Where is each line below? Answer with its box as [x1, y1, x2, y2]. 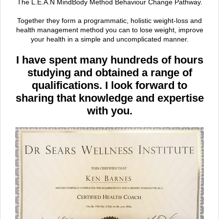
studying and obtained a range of [27, 66, 192, 79]
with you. [87, 105, 132, 117]
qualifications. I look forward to [32, 79, 187, 92]
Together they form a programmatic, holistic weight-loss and [17, 17, 202, 25]
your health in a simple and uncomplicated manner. [30, 35, 189, 44]
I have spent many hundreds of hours [16, 54, 203, 66]
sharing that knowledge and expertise [15, 92, 204, 105]
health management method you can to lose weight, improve [16, 26, 203, 34]
